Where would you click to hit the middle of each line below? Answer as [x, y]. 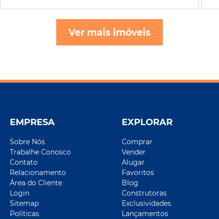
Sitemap [24, 203]
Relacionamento [38, 172]
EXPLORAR [147, 122]
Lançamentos [145, 213]
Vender [134, 152]
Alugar [133, 162]
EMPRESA [32, 122]
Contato [24, 162]
